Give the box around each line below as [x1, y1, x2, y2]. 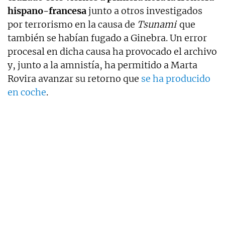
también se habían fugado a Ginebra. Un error [8, 32, 207, 44]
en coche [8, 86, 46, 98]
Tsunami [137, 19, 176, 30]
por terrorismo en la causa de [8, 19, 137, 30]
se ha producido [141, 73, 210, 84]
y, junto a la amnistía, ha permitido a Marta [8, 59, 197, 71]
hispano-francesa [8, 5, 86, 17]
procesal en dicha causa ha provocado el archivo [8, 46, 217, 57]
